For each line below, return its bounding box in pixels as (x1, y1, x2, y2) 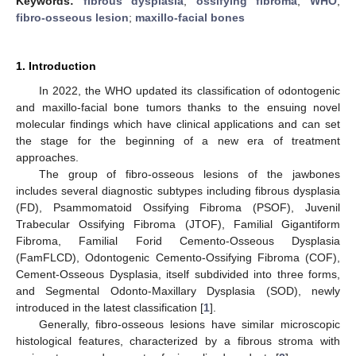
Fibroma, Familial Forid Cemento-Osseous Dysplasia (16, 234, 340, 247)
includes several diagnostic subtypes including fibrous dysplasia (16, 184, 340, 197)
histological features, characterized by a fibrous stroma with (16, 334, 340, 347)
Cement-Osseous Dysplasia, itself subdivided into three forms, (16, 267, 340, 281)
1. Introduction (16, 59, 96, 72)
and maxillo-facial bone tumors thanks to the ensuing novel (16, 100, 340, 114)
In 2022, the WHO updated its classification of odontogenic (38, 83, 340, 97)
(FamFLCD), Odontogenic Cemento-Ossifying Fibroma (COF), (16, 250, 340, 264)
